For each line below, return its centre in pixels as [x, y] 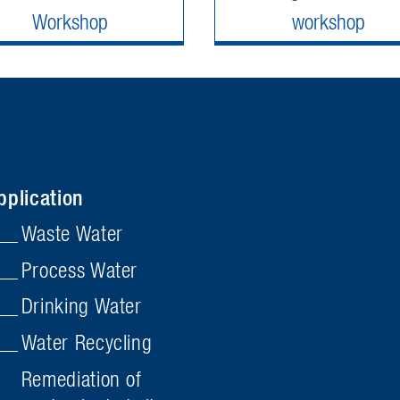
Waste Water [72, 233]
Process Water [79, 269]
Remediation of [81, 378]
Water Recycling [87, 342]
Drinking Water [81, 306]
